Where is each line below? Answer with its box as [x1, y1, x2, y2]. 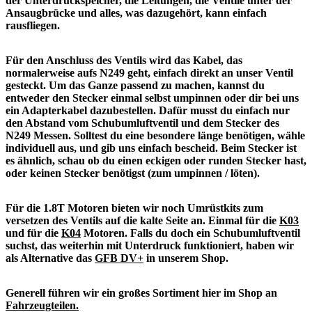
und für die [6, 227, 61, 240]
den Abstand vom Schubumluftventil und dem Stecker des [6, 117, 279, 130]
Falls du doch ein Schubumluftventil [130, 227, 300, 240]
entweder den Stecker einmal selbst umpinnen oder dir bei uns [6, 92, 299, 104]
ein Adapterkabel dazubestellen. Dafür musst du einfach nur [6, 104, 290, 117]
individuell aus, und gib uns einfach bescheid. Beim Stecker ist [6, 142, 297, 155]
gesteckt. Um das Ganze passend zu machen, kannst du [6, 79, 265, 92]
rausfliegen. [6, 19, 60, 32]
